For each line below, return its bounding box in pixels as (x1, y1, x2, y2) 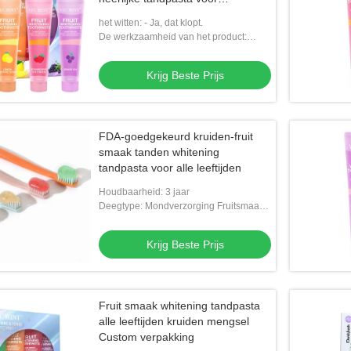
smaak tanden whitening (99, 146, 219, 158)
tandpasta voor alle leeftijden (99, 161, 241, 174)
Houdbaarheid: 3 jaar (99, 186, 190, 197)
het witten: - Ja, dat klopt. (99, 17, 203, 28)
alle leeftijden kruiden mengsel (99, 315, 249, 327)
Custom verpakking (99, 331, 194, 343)
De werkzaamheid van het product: (99, 31, 247, 42)
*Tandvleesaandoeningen (99, 60, 209, 71)
